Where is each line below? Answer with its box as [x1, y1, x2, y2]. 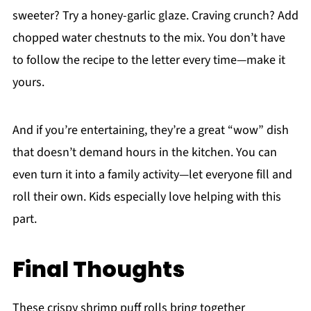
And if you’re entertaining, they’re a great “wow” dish [12, 121, 289, 139]
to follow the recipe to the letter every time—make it [12, 51, 285, 69]
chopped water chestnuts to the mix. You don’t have [12, 28, 285, 47]
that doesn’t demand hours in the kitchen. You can [12, 143, 277, 161]
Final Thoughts [12, 253, 185, 285]
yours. [12, 73, 44, 91]
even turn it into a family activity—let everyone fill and [12, 165, 292, 183]
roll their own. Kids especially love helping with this [12, 187, 281, 205]
